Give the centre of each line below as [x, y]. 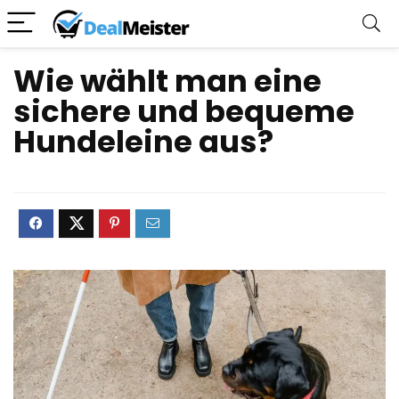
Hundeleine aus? [143, 142]
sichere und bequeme [184, 111]
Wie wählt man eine [167, 81]
